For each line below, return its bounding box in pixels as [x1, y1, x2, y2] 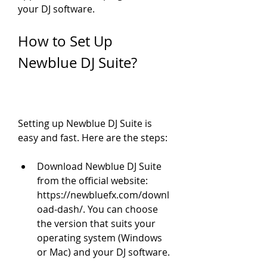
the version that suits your [37, 217, 156, 230]
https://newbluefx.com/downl [37, 188, 169, 201]
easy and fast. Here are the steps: [18, 131, 167, 144]
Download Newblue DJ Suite [37, 160, 162, 173]
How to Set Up [18, 32, 113, 51]
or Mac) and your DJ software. [37, 246, 170, 259]
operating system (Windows [37, 231, 162, 244]
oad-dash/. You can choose [37, 203, 158, 216]
